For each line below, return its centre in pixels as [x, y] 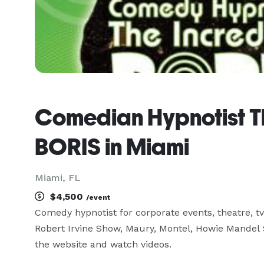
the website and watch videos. [103, 244]
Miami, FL [57, 178]
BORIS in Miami [112, 147]
